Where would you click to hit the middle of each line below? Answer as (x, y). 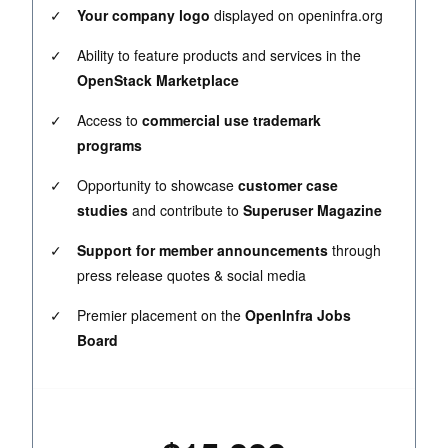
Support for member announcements (202, 250)
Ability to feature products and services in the (219, 55)
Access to (109, 120)
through (354, 250)
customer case (288, 185)
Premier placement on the (161, 315)
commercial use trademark (231, 120)
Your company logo (143, 15)
